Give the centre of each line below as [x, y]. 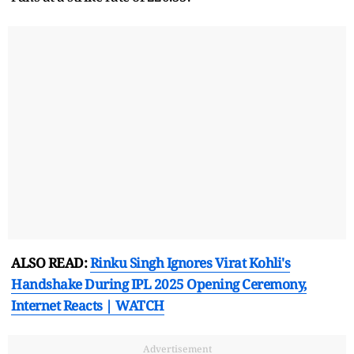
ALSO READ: [51, 262]
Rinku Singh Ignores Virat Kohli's [190, 262]
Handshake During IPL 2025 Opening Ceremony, [159, 284]
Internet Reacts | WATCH [88, 305]
